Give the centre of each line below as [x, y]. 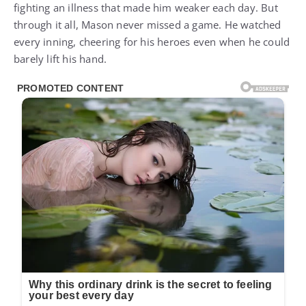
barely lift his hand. [60, 58]
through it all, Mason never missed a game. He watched [148, 24]
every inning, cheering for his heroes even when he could [152, 41]
